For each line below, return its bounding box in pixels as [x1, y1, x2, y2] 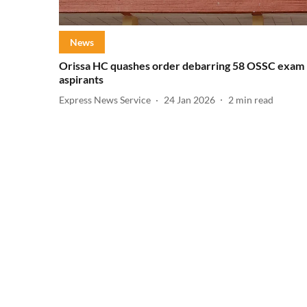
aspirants [59, 72, 103, 86]
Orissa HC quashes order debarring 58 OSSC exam [59, 58, 304, 72]
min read [236, 94, 273, 106]
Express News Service [59, 94, 151, 106]
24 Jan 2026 [164, 94, 215, 106]
